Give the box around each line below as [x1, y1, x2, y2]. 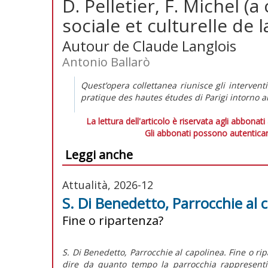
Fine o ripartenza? [62, 212, 163, 229]
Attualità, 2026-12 [62, 177, 153, 192]
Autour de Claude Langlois [62, 35, 236, 56]
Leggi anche [65, 146, 133, 163]
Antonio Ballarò [62, 53, 150, 70]
